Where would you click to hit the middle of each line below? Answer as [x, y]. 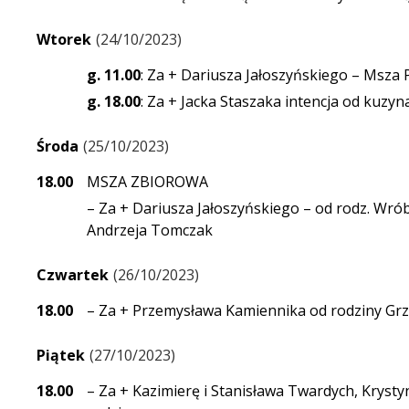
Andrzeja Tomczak [150, 231]
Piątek [61, 356]
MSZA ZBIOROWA [147, 182]
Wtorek [64, 40]
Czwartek [73, 275]
